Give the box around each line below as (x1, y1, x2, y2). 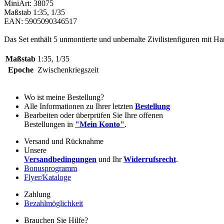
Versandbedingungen (24, 154, 96, 163)
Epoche (7, 65, 33, 74)
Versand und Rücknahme (24, 136, 103, 145)
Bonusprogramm (24, 163, 77, 172)
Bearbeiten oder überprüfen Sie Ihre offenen (24, 110, 163, 119)
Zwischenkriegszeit (37, 65, 98, 74)
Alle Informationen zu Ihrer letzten (24, 101, 135, 110)
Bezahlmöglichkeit (24, 198, 83, 207)
